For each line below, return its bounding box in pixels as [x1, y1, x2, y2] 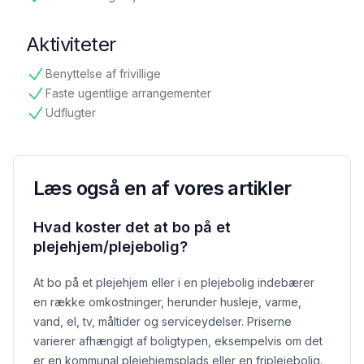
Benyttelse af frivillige [45, 67, 161, 81]
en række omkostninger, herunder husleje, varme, [33, 295, 301, 310]
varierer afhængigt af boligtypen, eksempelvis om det [33, 334, 323, 349]
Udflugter [45, 106, 96, 120]
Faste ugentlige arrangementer [45, 86, 211, 101]
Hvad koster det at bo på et [33, 219, 231, 236]
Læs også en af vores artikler [33, 176, 292, 201]
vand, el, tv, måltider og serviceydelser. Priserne [33, 314, 292, 329]
